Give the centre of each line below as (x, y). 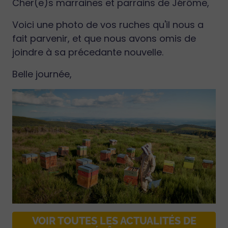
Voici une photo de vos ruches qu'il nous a (108, 25)
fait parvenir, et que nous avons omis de (104, 39)
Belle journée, (43, 74)
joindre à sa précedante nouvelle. (89, 52)
